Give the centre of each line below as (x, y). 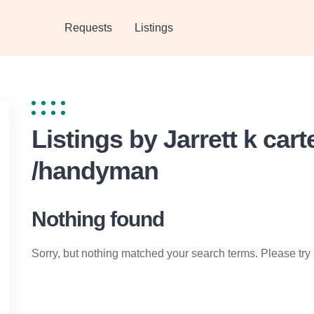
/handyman (95, 171)
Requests (89, 28)
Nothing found (97, 219)
